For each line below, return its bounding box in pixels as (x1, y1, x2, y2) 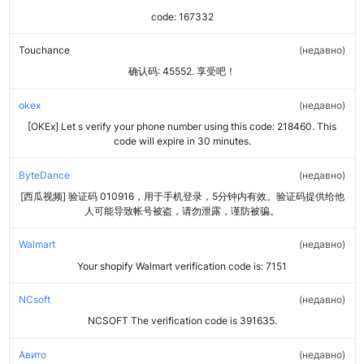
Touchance (18, 44, 70, 57)
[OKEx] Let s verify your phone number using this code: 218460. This (28, 120, 336, 133)
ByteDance (18, 168, 70, 181)
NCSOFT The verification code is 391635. (87, 314, 277, 327)
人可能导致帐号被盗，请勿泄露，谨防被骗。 (84, 204, 279, 217)
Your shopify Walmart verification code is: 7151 (77, 259, 287, 272)
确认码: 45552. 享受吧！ (128, 65, 236, 78)
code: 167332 (150, 10, 214, 23)
